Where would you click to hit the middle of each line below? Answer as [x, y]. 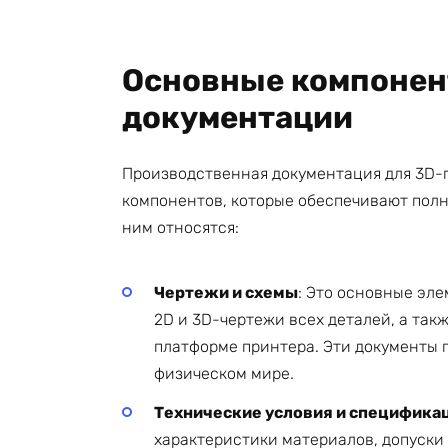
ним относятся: [180, 228]
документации [237, 118]
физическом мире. [224, 374]
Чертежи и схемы [226, 293]
